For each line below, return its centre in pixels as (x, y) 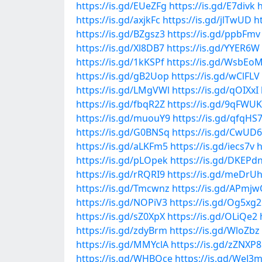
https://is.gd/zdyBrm (122, 230)
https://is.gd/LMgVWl (123, 90)
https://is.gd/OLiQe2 (212, 216)
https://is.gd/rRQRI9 (120, 174)
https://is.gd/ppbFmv (214, 34)
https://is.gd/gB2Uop (123, 76)
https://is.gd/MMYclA (122, 244)
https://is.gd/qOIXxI (215, 90)
